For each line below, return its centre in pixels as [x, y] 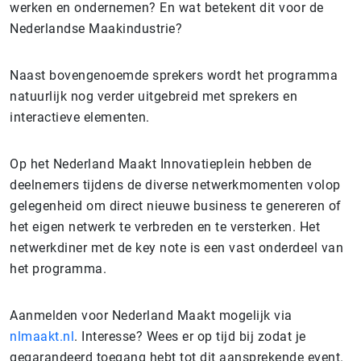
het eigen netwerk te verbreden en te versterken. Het [165, 227]
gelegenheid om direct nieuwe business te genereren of [176, 206]
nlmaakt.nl [42, 336]
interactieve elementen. [80, 117]
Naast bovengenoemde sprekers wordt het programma [174, 75]
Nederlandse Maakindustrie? [96, 29]
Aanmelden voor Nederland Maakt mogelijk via [151, 315]
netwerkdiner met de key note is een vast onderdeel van [176, 248]
